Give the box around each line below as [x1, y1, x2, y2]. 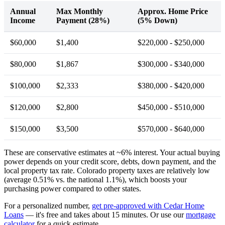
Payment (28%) [56, 16, 109, 25]
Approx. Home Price [138, 7, 208, 16]
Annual [10, 7, 36, 16]
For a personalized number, [4, 201, 92, 210]
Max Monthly [56, 7, 103, 16]
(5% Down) [138, 16, 177, 25]
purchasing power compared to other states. [4, 184, 141, 193]
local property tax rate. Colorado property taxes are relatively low [4, 166, 210, 175]
